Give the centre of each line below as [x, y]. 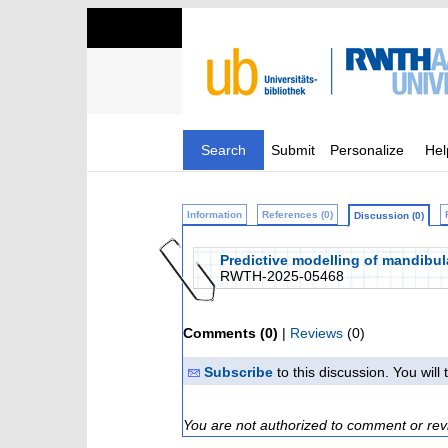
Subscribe [238, 372]
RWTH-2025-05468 [282, 276]
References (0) [297, 214]
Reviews [316, 333]
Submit [293, 150]
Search [223, 150]
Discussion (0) [389, 215]
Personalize [367, 150]
